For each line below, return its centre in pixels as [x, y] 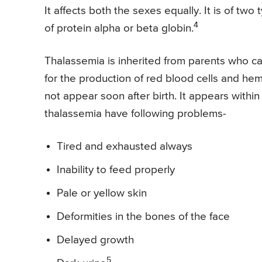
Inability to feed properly [116, 170]
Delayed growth [95, 240]
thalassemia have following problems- [135, 114]
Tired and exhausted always [125, 147]
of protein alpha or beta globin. [119, 29]
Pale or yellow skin [102, 194]
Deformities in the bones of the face [143, 217]
